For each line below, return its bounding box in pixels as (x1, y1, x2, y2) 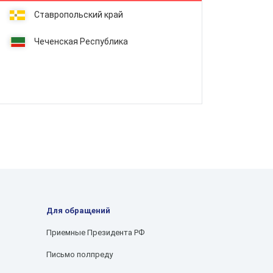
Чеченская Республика (34, 37, 128, 46)
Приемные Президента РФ (46, 228, 145, 237)
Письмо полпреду (46, 250, 113, 259)
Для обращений (46, 206, 111, 215)
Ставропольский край (34, 10, 123, 19)
